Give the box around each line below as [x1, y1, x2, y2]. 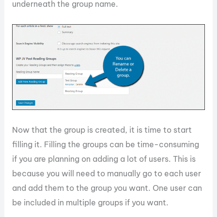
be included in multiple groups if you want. [12, 197, 169, 207]
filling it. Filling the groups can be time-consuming [12, 139, 200, 149]
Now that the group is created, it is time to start [12, 124, 192, 135]
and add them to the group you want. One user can [12, 183, 202, 193]
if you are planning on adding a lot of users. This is [12, 154, 196, 164]
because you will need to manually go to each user [12, 168, 201, 178]
